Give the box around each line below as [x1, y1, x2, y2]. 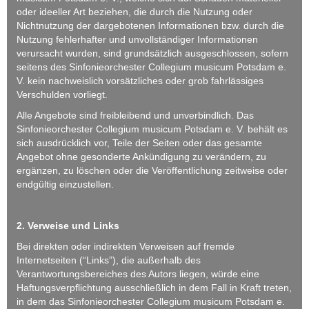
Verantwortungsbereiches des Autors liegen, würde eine [17, 268, 259, 279]
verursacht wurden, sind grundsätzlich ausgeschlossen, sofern [17, 47, 288, 59]
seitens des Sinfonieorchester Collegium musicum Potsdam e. [17, 61, 286, 72]
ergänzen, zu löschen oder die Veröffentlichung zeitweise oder [17, 164, 288, 176]
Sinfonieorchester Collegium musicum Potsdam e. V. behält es [17, 123, 288, 134]
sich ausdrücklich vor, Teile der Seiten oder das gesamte [17, 137, 262, 148]
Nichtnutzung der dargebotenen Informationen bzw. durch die [17, 19, 284, 31]
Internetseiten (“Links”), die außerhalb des [17, 254, 201, 266]
